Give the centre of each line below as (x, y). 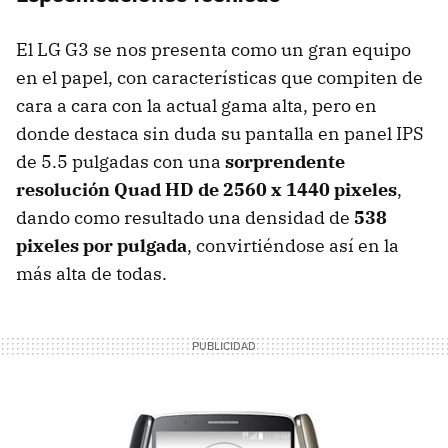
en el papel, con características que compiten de (219, 77)
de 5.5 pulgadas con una (120, 161)
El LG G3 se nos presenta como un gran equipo (213, 49)
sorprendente (285, 161)
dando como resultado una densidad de (185, 217)
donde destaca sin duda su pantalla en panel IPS (220, 133)
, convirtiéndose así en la (293, 245)
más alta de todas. (91, 273)
